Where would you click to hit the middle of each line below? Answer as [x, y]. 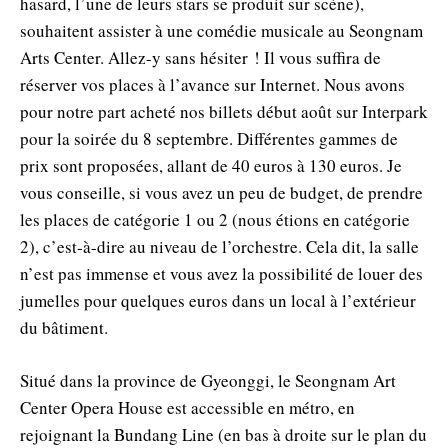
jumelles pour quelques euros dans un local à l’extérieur [218, 301]
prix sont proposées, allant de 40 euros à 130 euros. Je [211, 166]
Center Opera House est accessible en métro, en [187, 408]
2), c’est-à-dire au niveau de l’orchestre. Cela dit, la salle [219, 247]
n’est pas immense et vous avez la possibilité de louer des [221, 274]
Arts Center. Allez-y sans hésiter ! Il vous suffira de [200, 58]
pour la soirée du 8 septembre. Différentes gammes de [209, 139]
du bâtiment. [64, 328]
